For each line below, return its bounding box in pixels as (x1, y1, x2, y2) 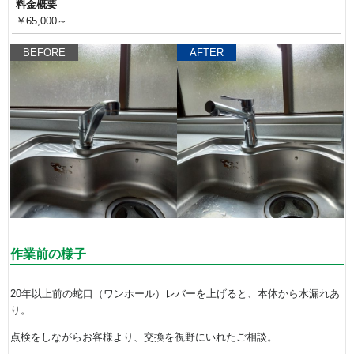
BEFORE (22, 47, 66, 59)
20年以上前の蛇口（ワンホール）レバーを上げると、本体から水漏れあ (10, 288, 340, 300)
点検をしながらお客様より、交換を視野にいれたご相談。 (10, 331, 277, 344)
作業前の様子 (10, 247, 86, 261)
